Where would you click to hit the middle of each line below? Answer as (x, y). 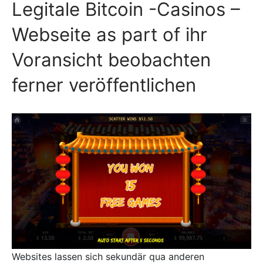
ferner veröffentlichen (104, 85)
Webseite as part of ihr (109, 34)
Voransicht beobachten (111, 60)
